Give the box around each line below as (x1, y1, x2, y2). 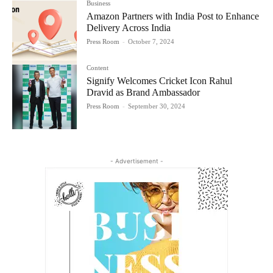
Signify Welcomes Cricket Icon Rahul (87, 75, 233, 86)
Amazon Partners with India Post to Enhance (87, 10, 260, 21)
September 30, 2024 (128, 102, 186, 110)
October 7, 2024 (128, 37, 175, 45)
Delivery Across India (87, 22, 171, 33)
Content (87, 63, 109, 71)
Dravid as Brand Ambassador (87, 87, 200, 97)
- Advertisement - (110, 157, 163, 165)
